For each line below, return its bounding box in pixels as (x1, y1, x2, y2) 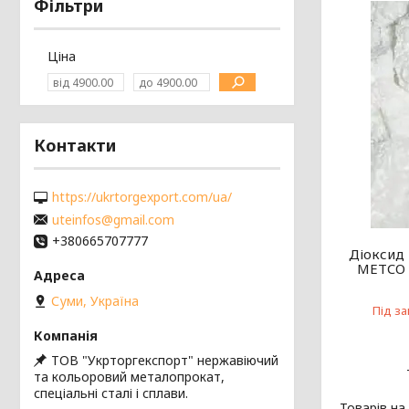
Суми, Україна (51, 291, 139, 309)
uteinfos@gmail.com (52, 210, 174, 228)
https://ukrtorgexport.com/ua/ (52, 188, 232, 206)
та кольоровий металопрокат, (34, 367, 225, 385)
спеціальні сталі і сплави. (34, 383, 188, 402)
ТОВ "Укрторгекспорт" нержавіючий (51, 351, 278, 369)
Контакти (34, 134, 116, 156)
